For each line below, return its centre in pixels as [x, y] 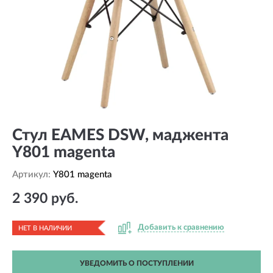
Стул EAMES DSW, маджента [120, 135]
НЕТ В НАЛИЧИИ [45, 228]
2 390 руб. [45, 198]
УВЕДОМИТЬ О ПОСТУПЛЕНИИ [136, 263]
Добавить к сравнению [181, 228]
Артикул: [33, 175]
